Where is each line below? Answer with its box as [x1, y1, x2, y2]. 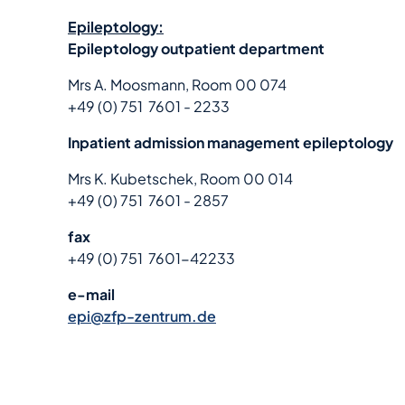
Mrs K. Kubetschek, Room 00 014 [68, 169, 293, 188]
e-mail [68, 285, 115, 304]
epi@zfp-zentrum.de [68, 306, 216, 325]
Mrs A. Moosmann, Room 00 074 [68, 75, 287, 94]
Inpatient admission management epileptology [68, 133, 393, 152]
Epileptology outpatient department [68, 39, 325, 58]
